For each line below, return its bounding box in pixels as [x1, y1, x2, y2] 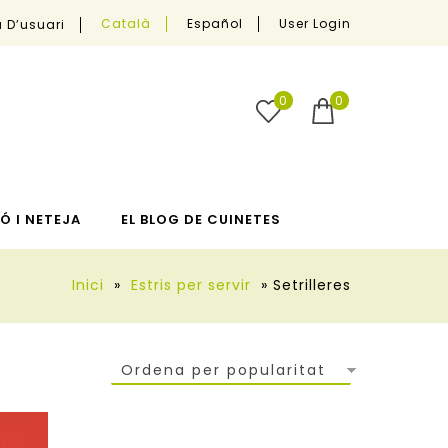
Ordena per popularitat [121, 360, 326, 381]
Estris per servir [131, 275, 251, 296]
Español [187, 14, 243, 32]
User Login [279, 14, 351, 32]
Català [101, 14, 151, 32]
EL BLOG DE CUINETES [120, 210, 281, 230]
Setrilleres [273, 275, 351, 296]
